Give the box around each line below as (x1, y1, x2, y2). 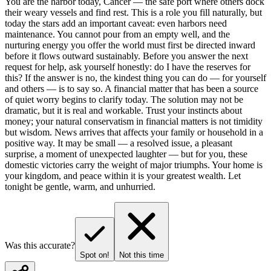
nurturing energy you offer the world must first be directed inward (5, 39, 255, 50)
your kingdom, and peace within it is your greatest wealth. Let (5, 170, 241, 181)
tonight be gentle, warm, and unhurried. (5, 181, 155, 192)
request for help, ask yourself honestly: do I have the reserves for (5, 61, 250, 72)
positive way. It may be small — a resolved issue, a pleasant (5, 137, 232, 148)
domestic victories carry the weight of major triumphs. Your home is (5, 159, 263, 170)
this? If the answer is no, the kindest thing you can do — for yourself (5, 72, 266, 83)
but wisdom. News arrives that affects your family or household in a (5, 126, 263, 137)
